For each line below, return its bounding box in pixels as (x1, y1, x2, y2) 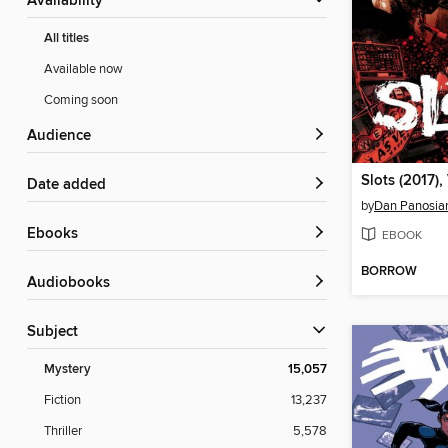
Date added (38, 176, 106, 195)
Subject (36, 323, 78, 342)
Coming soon (44, 92, 118, 109)
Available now (44, 61, 123, 78)
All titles (44, 30, 89, 48)
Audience (37, 127, 91, 146)
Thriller (44, 423, 82, 440)
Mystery (44, 361, 91, 379)
